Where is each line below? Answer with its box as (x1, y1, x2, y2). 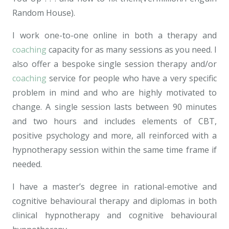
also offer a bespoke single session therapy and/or (12, 58, 217, 70)
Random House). (12, 7, 75, 19)
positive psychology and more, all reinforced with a (12, 130, 217, 142)
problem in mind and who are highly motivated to (12, 87, 217, 99)
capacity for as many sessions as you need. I (47, 44, 217, 56)
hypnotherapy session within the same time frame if (12, 144, 217, 156)
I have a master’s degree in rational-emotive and (12, 181, 217, 193)
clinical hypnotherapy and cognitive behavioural (12, 210, 217, 221)
